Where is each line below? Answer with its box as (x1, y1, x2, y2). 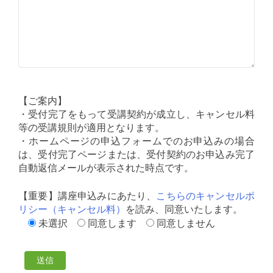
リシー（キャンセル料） (18, 204, 126, 214)
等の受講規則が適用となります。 (18, 122, 165, 133)
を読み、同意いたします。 (126, 204, 243, 214)
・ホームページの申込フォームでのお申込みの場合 (18, 135, 255, 146)
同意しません (157, 218, 215, 229)
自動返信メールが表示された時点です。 (18, 162, 194, 173)
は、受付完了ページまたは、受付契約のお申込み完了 (18, 149, 255, 160)
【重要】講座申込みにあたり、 (18, 190, 157, 201)
